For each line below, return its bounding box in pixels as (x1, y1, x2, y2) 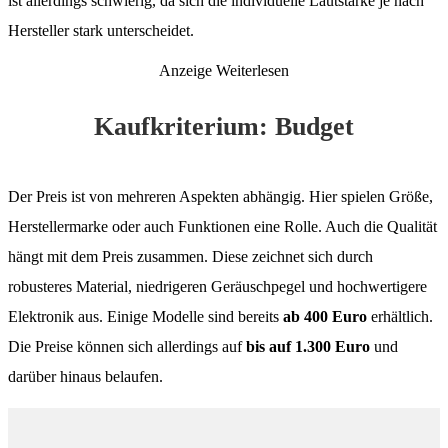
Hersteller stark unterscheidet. (8, 21, 194, 39)
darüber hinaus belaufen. (8, 367, 163, 385)
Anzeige (159, 61, 212, 79)
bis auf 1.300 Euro (242, 337, 370, 355)
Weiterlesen (216, 61, 289, 79)
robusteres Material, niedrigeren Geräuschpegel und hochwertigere (8, 277, 427, 295)
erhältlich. (367, 307, 433, 325)
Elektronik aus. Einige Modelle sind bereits (8, 307, 283, 325)
